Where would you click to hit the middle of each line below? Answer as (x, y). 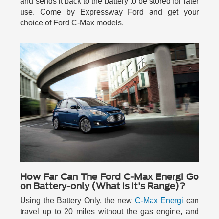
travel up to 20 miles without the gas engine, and (109, 211)
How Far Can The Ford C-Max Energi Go (109, 176)
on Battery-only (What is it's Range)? (103, 186)
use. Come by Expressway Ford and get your (109, 12)
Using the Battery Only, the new (77, 200)
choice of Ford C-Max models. (72, 23)
